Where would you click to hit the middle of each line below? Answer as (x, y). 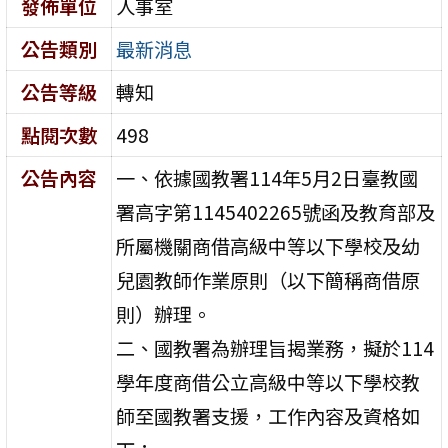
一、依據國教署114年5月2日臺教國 (267, 177)
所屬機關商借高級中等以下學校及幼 (268, 245)
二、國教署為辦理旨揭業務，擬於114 (275, 347)
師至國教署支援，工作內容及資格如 (268, 415)
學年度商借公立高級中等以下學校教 (268, 381)
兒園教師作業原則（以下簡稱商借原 (268, 279)
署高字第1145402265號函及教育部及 (276, 211)
